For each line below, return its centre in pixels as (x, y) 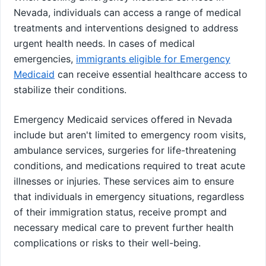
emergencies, (45, 58)
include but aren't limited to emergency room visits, (130, 134)
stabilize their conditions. (70, 89)
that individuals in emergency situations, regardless (129, 196)
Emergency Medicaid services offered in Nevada (123, 119)
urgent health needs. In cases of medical (104, 43)
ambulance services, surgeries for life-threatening (125, 150)
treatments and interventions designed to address (126, 28)
